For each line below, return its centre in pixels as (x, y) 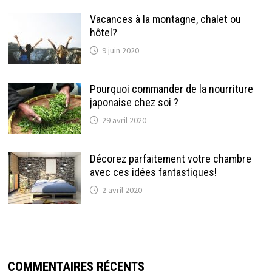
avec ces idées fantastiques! (153, 172)
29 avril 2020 (124, 121)
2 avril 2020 (122, 190)
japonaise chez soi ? (134, 103)
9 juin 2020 (120, 51)
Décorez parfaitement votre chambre (170, 159)
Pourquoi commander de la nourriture (171, 89)
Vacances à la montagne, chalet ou (165, 19)
